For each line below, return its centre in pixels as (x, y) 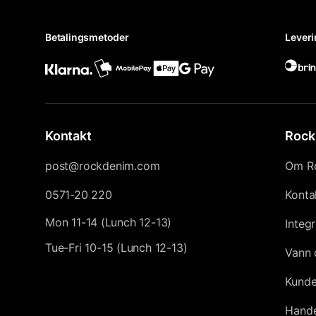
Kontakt (68, 136)
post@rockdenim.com (103, 166)
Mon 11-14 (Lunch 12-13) (109, 222)
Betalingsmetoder (87, 37)
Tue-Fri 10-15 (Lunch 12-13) (116, 248)
